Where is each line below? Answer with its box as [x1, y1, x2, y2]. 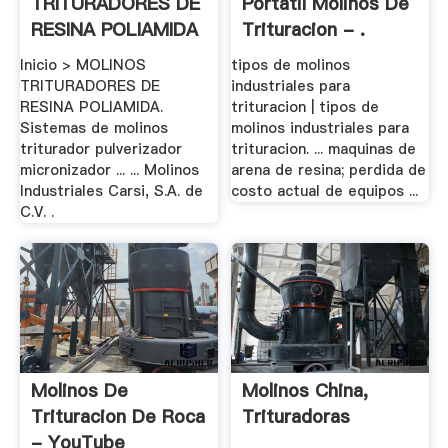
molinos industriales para [231, 117, 410, 138]
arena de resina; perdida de [231, 159, 427, 180]
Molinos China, [242, 378, 369, 404]
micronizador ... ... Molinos [19, 159, 199, 180]
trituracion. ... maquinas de [231, 138, 417, 159]
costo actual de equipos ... [231, 180, 419, 201]
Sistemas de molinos [19, 117, 168, 138]
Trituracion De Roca [30, 404, 205, 430]
